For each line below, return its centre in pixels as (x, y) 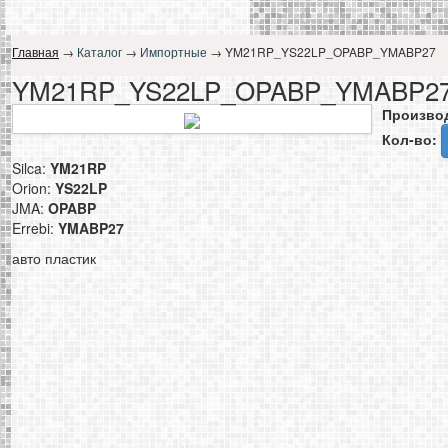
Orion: (33, 188)
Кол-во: (411, 138)
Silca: (31, 168)
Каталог (99, 51)
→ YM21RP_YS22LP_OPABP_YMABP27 (321, 51)
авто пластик (54, 258)
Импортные (173, 51)
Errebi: (35, 228)
